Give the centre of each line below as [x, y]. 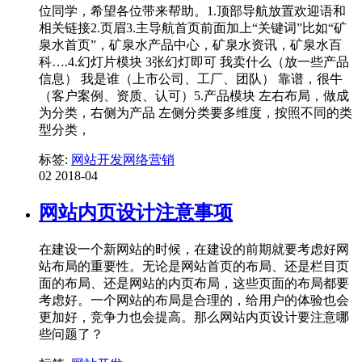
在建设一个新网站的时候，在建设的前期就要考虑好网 [194, 250]
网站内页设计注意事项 [136, 213]
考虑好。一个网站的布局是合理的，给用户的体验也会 [194, 301]
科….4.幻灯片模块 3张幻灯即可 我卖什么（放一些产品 [194, 62]
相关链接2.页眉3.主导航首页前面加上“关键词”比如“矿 [193, 28]
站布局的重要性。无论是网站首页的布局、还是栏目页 [194, 267]
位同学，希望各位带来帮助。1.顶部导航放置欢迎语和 [192, 11]
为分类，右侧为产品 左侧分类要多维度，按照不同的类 [196, 113]
